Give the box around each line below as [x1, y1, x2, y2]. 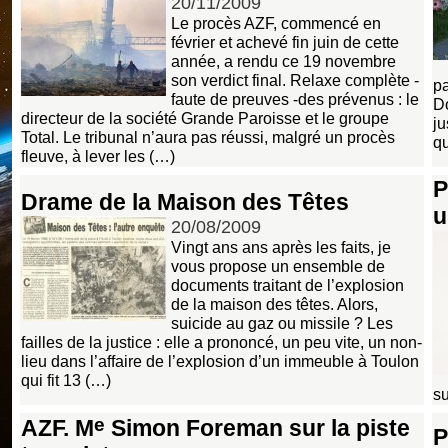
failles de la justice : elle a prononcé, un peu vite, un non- [21, 332, 422, 351]
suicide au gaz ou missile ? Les [171, 313, 393, 332]
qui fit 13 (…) [21, 370, 111, 389]
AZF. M [21, 415, 94, 442]
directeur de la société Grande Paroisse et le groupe [21, 108, 389, 127]
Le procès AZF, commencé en [171, 13, 381, 32]
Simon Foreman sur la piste [105, 415, 410, 442]
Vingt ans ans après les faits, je [171, 237, 391, 256]
